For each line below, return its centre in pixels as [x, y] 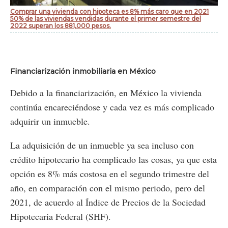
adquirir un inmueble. [50, 121]
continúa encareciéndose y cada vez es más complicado [112, 107]
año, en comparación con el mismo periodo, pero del [108, 188]
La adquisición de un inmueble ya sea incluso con [102, 145]
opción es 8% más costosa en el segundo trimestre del [110, 173]
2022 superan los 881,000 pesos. [61, 25]
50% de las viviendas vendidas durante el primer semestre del [106, 18]
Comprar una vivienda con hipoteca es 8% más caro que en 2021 [109, 11]
